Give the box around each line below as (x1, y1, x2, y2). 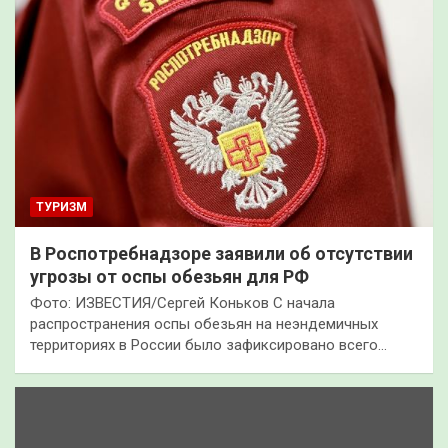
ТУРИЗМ (36, 199, 87, 214)
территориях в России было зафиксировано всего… (30, 335, 387, 354)
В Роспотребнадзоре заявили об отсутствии (30, 242, 413, 264)
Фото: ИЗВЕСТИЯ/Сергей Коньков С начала (30, 293, 335, 312)
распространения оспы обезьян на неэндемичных (30, 314, 378, 333)
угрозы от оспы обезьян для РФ (30, 265, 309, 287)
